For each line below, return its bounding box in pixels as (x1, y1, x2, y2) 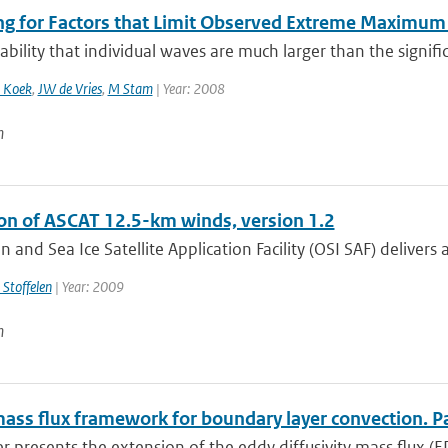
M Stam (107, 79, 153, 98)
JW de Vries (37, 79, 102, 98)
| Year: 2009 (51, 277, 124, 296)
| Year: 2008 (152, 79, 225, 98)
